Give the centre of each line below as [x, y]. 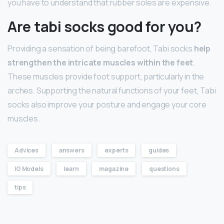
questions [164, 168]
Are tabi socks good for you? [104, 26]
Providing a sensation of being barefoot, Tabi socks [101, 48]
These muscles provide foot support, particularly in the [106, 76]
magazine [114, 168]
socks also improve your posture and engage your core [107, 104]
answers [71, 150]
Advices [26, 150]
